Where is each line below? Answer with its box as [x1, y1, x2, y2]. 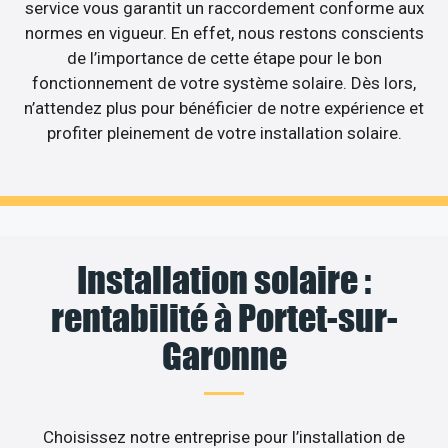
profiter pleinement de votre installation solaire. [46, 122, 402, 143]
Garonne [161, 334, 287, 379]
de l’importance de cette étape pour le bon [66, 47, 382, 68]
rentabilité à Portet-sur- [50, 296, 398, 341]
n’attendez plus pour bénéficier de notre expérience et [24, 97, 424, 118]
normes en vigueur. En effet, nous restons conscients [24, 22, 424, 43]
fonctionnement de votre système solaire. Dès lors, [32, 72, 416, 93]
